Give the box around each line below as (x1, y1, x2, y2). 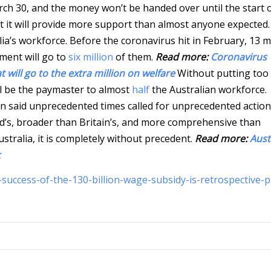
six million (68, 50, 113, 64)
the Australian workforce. (149, 82, 267, 96)
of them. (113, 50, 155, 64)
